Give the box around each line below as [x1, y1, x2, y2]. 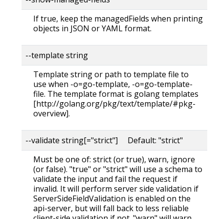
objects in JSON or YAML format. [33, 22, 152, 34]
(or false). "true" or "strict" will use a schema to [33, 163, 202, 175]
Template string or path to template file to [33, 68, 189, 80]
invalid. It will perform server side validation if [33, 183, 198, 194]
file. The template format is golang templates [33, 88, 198, 99]
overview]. [33, 108, 70, 119]
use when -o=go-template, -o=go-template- [33, 78, 193, 89]
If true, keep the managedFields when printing [33, 13, 203, 24]
